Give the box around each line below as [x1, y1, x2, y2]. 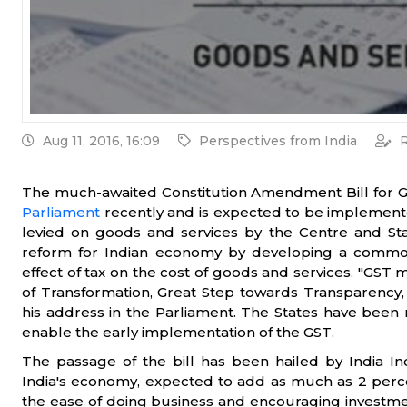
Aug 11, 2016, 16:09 [39, 133, 160, 150]
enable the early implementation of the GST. [22, 323, 334, 342]
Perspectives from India [199, 133, 357, 150]
